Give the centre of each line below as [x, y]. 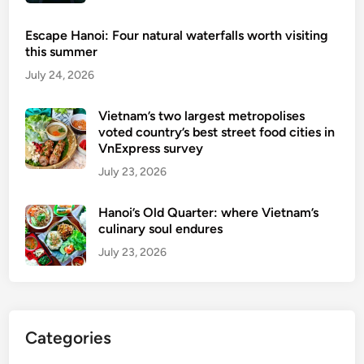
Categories [69, 338]
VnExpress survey [151, 149]
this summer [62, 52]
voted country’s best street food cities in [217, 132]
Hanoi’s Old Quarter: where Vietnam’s [209, 213]
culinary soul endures [161, 229]
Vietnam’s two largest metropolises [202, 116]
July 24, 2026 [60, 76]
